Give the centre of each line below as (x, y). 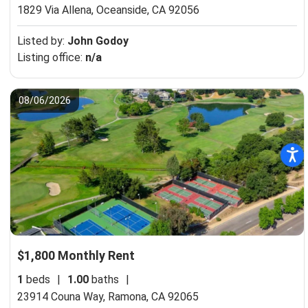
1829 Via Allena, (57, 10)
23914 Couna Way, (63, 297)
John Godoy (98, 41)
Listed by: (42, 41)
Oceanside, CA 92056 (148, 10)
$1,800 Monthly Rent (76, 256)
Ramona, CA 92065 (153, 297)
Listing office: (51, 57)
